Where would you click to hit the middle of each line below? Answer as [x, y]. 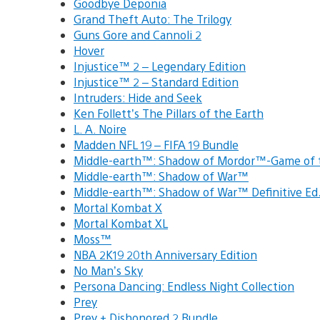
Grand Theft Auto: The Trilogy [152, 19]
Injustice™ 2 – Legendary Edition [160, 66]
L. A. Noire [100, 129]
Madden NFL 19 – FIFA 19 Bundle [156, 144]
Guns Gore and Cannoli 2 [137, 34]
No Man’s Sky [108, 270]
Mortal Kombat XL [121, 223]
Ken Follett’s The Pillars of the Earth [169, 113]
